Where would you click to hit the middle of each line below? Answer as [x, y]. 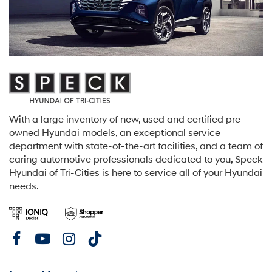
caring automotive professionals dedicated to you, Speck [136, 160]
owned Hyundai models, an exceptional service [115, 133]
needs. [24, 186]
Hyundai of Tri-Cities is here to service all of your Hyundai [136, 173]
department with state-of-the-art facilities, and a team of [136, 146]
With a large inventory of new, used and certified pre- [127, 120]
